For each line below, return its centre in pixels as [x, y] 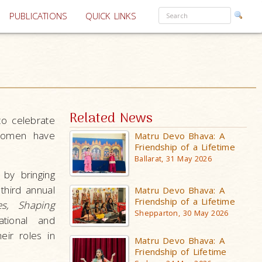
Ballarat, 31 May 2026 [173, 159]
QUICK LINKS [111, 16]
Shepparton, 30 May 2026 [182, 213]
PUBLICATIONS [38, 16]
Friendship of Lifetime [181, 251]
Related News [111, 119]
